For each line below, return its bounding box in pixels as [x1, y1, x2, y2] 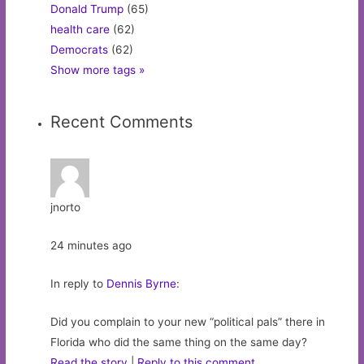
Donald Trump [50, 2, 124, 16]
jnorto [50, 201, 81, 214]
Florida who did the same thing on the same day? [50, 336, 308, 349]
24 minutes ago [50, 239, 132, 253]
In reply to [50, 277, 107, 291]
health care [50, 23, 110, 37]
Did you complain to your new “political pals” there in [50, 315, 326, 329]
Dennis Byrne [106, 277, 177, 291]
